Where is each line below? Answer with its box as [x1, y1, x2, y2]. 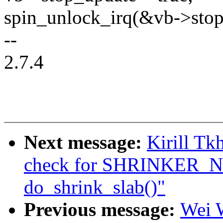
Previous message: [24, 199, 180, 221]
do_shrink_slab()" [24, 176, 165, 198]
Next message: [24, 131, 147, 153]
